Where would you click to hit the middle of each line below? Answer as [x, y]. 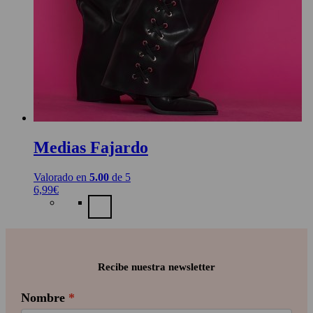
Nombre [43, 297]
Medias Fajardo [91, 148]
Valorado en [61, 177]
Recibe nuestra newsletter [156, 267]
